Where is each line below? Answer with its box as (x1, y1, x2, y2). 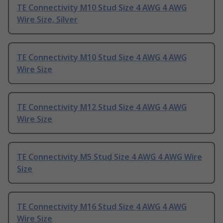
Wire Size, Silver (17, 14, 78, 25)
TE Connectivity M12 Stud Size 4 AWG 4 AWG (17, 102, 187, 113)
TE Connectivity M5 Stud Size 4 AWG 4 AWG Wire (17, 151, 202, 163)
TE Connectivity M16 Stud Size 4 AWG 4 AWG (17, 201, 187, 213)
